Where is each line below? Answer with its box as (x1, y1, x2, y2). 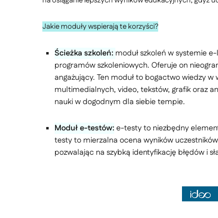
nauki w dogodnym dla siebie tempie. (54, 96, 185, 108)
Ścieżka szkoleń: (54, 48, 113, 59)
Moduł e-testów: (54, 123, 114, 134)
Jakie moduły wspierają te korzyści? (42, 21, 158, 32)
